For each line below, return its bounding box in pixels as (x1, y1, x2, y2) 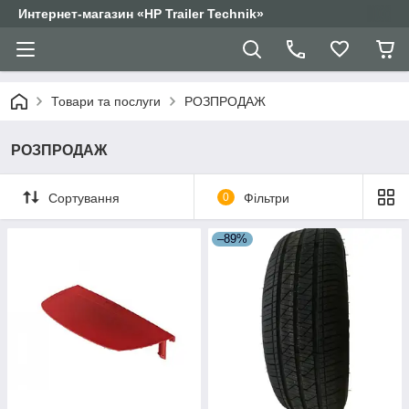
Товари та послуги (51, 94, 161, 109)
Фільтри (243, 190, 289, 205)
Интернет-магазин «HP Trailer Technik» (18, 6, 264, 21)
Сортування (48, 190, 120, 205)
